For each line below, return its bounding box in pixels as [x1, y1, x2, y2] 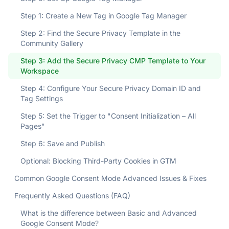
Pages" [20, 122, 45, 130]
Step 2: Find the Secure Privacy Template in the [20, 29, 180, 37]
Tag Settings [20, 94, 63, 103]
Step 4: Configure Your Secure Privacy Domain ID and [20, 84, 201, 93]
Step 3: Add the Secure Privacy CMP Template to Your [20, 56, 205, 65]
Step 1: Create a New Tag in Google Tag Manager [20, 11, 187, 20]
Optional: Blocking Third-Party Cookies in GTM [20, 156, 176, 165]
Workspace [20, 66, 59, 75]
